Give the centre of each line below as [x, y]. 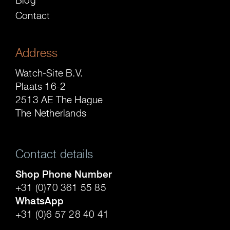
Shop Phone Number [64, 174]
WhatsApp [40, 200]
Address [37, 53]
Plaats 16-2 [41, 87]
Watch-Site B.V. [49, 73]
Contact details [54, 154]
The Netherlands [51, 113]
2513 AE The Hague [59, 100]
